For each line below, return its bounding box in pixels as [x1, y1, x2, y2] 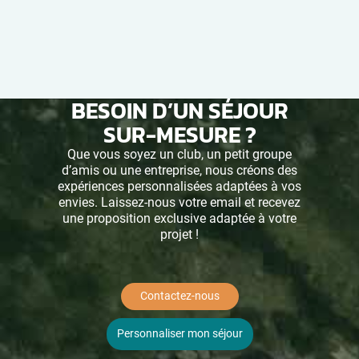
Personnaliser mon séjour [116, 326, 243, 341]
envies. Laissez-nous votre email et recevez [58, 194, 301, 210]
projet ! [160, 226, 199, 242]
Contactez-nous [139, 288, 220, 303]
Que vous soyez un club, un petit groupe [67, 146, 292, 162]
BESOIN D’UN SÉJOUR [71, 93, 288, 127]
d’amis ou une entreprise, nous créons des [62, 162, 297, 178]
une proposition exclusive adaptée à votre [63, 210, 296, 226]
